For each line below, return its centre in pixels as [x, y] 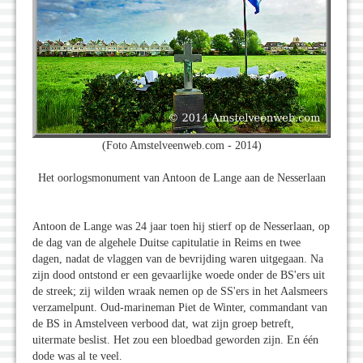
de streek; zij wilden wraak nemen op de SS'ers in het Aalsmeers [180, 291]
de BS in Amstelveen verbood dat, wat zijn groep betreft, [163, 323]
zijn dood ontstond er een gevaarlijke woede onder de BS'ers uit [179, 275]
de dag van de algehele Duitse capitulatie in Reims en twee [167, 242]
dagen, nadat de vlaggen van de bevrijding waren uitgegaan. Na [178, 258]
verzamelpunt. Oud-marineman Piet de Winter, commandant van [180, 307]
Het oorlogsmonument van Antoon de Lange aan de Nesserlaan [181, 177]
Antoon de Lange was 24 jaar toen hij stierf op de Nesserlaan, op [181, 226]
